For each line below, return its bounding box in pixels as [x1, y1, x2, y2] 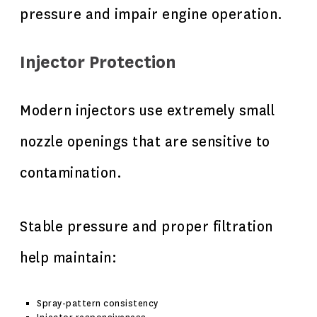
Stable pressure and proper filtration [20, 218, 273, 236]
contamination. [20, 164, 122, 182]
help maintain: [20, 249, 117, 267]
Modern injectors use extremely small [20, 102, 275, 120]
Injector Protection [20, 52, 176, 74]
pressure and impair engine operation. [20, 6, 283, 23]
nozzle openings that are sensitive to [20, 133, 270, 151]
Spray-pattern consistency [37, 298, 158, 309]
